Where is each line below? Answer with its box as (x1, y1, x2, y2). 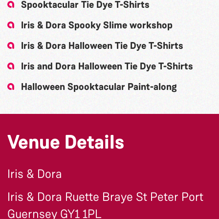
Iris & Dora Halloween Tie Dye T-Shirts (21, 39, 183, 52)
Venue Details (7, 129, 124, 155)
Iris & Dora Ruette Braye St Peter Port (7, 189, 203, 205)
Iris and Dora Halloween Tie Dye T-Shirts (21, 59, 193, 72)
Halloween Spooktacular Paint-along (21, 80, 177, 93)
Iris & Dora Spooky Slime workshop (21, 18, 173, 31)
